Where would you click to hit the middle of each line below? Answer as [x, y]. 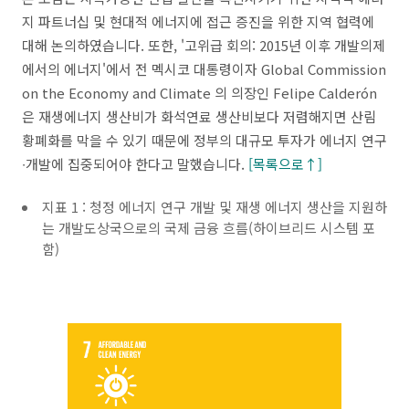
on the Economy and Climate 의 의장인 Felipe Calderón [199, 93]
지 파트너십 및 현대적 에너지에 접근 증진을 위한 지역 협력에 [198, 21]
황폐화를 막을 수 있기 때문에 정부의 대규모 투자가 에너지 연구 [204, 140]
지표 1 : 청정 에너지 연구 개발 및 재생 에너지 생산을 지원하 [215, 207]
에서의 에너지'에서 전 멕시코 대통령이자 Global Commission [204, 69]
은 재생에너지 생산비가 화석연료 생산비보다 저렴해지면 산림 [199, 116]
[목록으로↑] [285, 164]
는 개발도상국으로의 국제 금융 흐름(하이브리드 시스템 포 [209, 228]
